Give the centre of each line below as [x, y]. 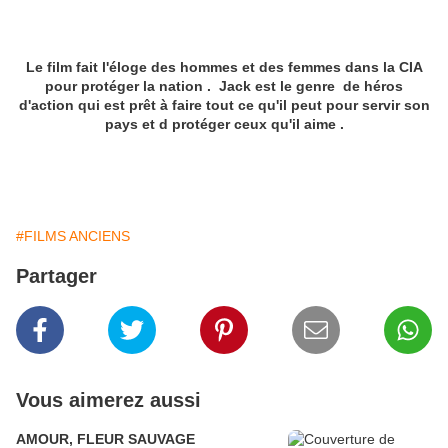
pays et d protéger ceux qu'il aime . [224, 124]
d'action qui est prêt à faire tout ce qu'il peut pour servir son [224, 105]
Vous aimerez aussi [108, 400]
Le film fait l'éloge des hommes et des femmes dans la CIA [224, 67]
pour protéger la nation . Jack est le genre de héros [224, 86]
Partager [56, 276]
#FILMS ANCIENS [73, 236]
